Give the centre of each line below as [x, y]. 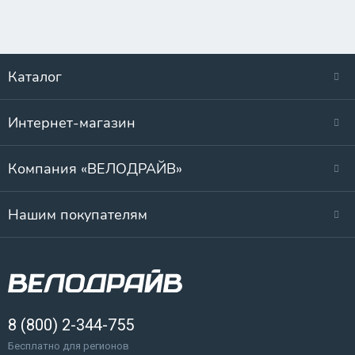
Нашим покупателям [78, 215]
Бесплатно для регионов [69, 345]
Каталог [35, 77]
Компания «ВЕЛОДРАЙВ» [95, 169]
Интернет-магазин [72, 123]
